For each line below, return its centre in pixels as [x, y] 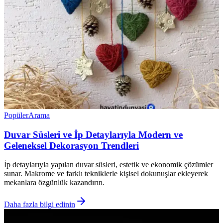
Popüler [16, 115]
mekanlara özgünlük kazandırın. [54, 183]
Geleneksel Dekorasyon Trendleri [71, 145]
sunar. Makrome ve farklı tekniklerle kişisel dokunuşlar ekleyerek [106, 174]
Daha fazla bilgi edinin [40, 205]
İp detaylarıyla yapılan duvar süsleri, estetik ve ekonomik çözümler [109, 165]
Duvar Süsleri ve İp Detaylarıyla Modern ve [93, 134]
